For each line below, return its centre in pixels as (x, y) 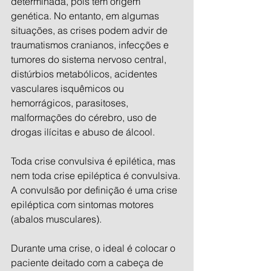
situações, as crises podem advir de (90, 31)
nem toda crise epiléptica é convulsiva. (97, 176)
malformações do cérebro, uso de (85, 118)
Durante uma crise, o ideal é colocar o (94, 248)
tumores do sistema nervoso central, (90, 60)
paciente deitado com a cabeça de (88, 263)
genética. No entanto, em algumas (86, 16)
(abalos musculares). (56, 219)
